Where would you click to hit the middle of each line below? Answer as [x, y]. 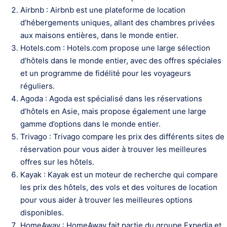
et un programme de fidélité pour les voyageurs [106, 73]
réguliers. [37, 86]
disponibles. [42, 213]
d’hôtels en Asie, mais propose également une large [113, 111]
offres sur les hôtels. [57, 162]
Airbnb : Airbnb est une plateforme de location [103, 10]
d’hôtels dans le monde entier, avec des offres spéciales [121, 61]
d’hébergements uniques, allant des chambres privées [118, 23]
